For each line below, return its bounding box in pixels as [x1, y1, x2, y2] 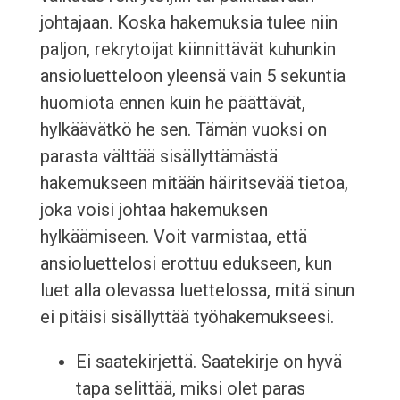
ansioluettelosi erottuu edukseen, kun [39, 253, 332, 275]
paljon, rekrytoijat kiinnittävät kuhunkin [39, 38, 336, 61]
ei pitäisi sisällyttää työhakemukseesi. [39, 306, 334, 329]
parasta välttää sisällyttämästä [39, 146, 278, 168]
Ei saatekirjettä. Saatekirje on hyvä [75, 351, 342, 373]
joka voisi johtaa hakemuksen [39, 199, 268, 221]
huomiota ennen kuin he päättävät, [39, 92, 305, 114]
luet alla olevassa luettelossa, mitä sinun [39, 279, 354, 302]
